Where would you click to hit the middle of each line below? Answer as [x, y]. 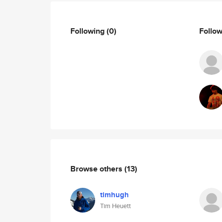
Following [88, 31]
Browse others [97, 168]
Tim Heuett [115, 206]
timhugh [114, 195]
